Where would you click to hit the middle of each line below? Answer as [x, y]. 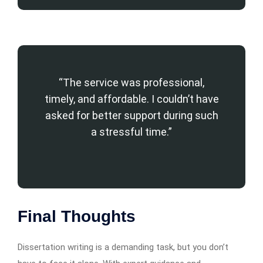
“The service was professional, [131, 82]
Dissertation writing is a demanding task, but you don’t [123, 247]
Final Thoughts [77, 216]
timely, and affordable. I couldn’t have [131, 99]
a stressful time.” [131, 131]
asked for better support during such [131, 115]
